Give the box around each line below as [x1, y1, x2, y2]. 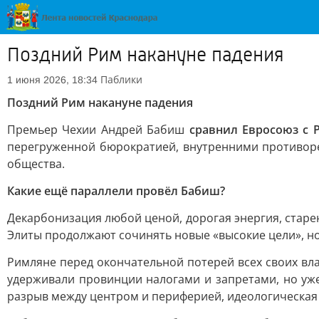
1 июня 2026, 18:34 [7, 74, 98, 85]
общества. [7, 156, 65, 172]
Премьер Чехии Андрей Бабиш [7, 122, 185, 137]
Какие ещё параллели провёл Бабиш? [7, 183, 225, 199]
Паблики [100, 73, 142, 86]
